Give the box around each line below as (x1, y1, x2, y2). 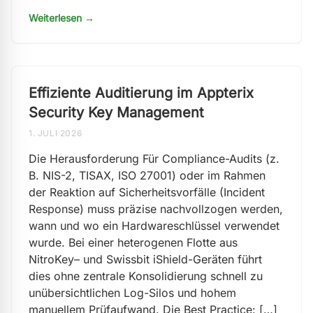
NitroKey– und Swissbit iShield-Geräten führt (29, 252, 262, 266)
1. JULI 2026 (29, 128, 82, 138)
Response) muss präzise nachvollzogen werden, (29, 202, 283, 216)
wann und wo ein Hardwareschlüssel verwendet (29, 219, 279, 233)
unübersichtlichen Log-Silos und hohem (29, 286, 236, 300)
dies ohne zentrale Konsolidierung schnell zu (29, 269, 263, 283)
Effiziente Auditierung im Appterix (29, 85, 254, 101)
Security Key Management (29, 104, 204, 121)
